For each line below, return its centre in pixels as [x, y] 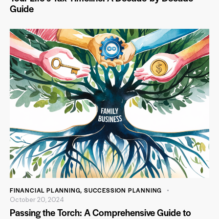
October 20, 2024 [37, 199]
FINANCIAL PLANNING [45, 190]
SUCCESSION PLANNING [123, 190]
